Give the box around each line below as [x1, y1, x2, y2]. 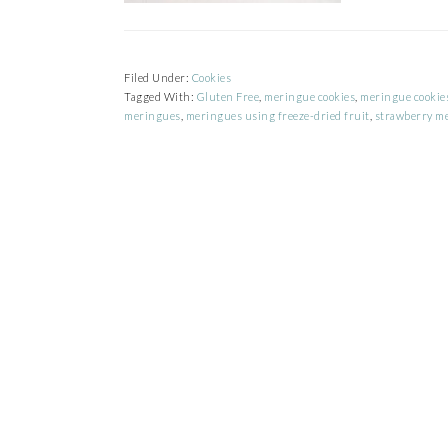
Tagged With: [124, 90, 197, 103]
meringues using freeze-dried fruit [185, 109, 370, 122]
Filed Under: [124, 71, 192, 84]
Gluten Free [196, 90, 259, 103]
